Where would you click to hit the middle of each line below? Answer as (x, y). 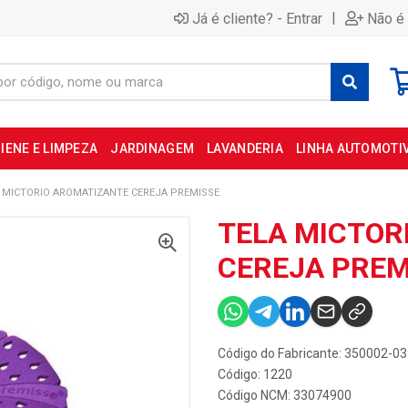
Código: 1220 (255, 374)
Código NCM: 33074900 (285, 395)
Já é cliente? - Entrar (257, 18)
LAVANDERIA (245, 148)
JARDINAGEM (153, 148)
